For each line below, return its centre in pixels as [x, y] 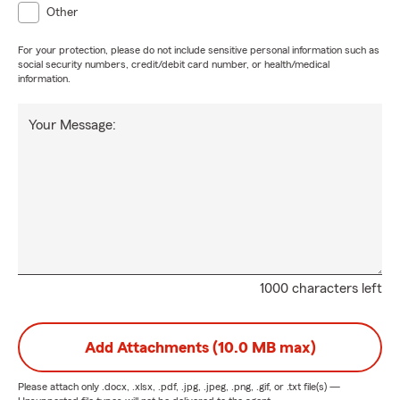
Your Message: [72, 125]
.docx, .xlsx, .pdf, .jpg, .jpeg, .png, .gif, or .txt [201, 387]
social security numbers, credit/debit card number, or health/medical [174, 64]
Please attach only [60, 387]
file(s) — [321, 387]
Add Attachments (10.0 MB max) [200, 347]
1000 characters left [321, 288]
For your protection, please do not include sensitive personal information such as [199, 50]
